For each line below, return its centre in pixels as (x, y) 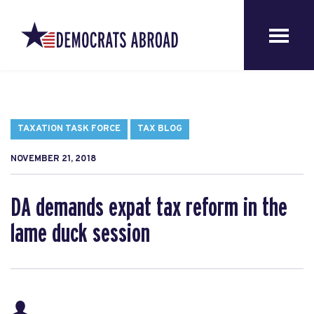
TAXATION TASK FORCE (69, 129)
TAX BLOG (160, 129)
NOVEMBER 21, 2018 (53, 159)
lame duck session (80, 234)
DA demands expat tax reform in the (149, 208)
